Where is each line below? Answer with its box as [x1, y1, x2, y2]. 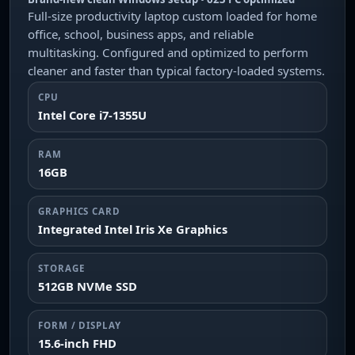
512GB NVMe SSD [38, 278, 137, 294]
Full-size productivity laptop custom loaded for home [28, 8, 317, 24]
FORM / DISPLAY [38, 319, 121, 331]
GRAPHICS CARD [38, 205, 120, 217]
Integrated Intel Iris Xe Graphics [38, 221, 227, 237]
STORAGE [38, 262, 85, 274]
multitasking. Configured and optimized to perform [28, 44, 308, 60]
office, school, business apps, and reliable [28, 26, 254, 42]
